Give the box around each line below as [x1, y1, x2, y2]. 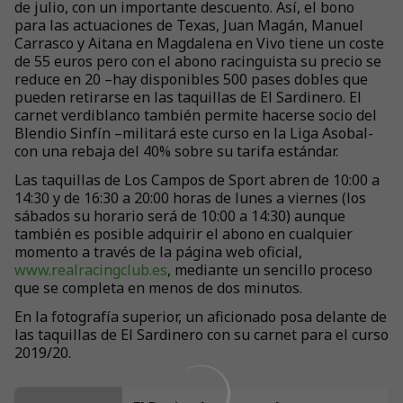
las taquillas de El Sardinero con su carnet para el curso [14, 325, 389, 345]
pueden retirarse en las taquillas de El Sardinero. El [14, 87, 362, 107]
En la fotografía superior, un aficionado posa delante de [14, 307, 387, 327]
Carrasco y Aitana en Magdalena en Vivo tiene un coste [14, 33, 384, 53]
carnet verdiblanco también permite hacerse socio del [14, 105, 377, 125]
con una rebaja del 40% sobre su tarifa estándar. [14, 141, 338, 161]
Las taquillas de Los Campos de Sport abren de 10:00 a [14, 170, 380, 190]
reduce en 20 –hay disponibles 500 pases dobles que [14, 69, 368, 89]
